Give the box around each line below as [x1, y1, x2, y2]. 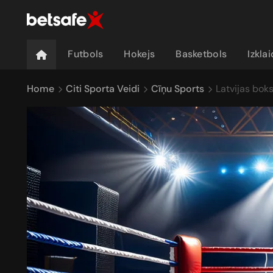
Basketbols [175, 48, 227, 60]
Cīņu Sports [151, 82, 204, 95]
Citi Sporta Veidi [66, 82, 140, 95]
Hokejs [124, 48, 155, 60]
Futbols [68, 48, 104, 60]
